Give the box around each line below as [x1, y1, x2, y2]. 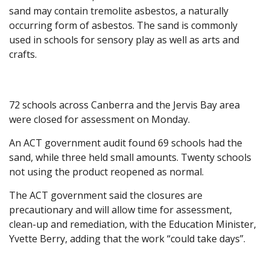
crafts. [9, 48, 37, 61]
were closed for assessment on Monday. [9, 113, 190, 127]
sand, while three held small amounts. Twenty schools [9, 151, 251, 165]
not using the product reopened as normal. [9, 165, 204, 179]
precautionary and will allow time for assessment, [9, 203, 232, 217]
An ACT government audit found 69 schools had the [9, 136, 242, 150]
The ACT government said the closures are [9, 189, 202, 202]
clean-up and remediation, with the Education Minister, [9, 218, 256, 231]
